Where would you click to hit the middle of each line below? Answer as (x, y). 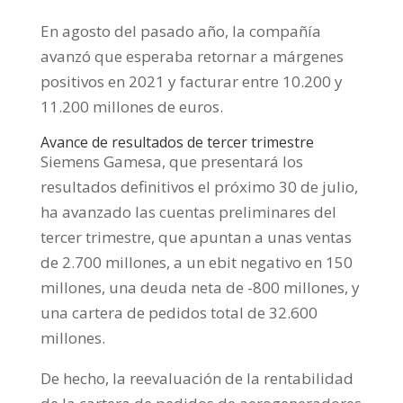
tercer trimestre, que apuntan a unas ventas (196, 237)
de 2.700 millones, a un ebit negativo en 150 (196, 263)
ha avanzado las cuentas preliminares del (188, 212)
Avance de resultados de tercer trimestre (177, 143)
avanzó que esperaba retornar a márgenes (192, 57)
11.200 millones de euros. (131, 107)
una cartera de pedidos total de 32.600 (179, 313)
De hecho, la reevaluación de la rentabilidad (197, 379)
